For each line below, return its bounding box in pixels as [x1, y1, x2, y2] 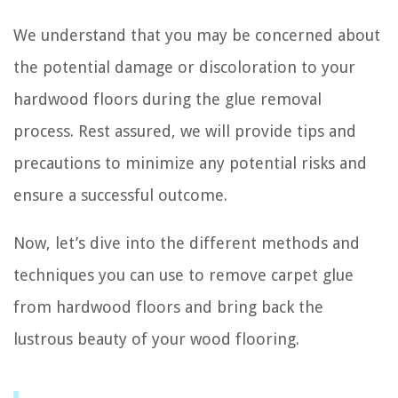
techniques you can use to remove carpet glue [13, 265, 354, 284]
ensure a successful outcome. [13, 185, 227, 204]
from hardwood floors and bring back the [13, 297, 323, 316]
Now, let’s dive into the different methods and [13, 233, 360, 252]
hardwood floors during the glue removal [13, 89, 322, 108]
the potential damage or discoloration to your [13, 57, 355, 76]
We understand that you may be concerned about [13, 25, 380, 44]
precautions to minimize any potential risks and [13, 153, 367, 172]
